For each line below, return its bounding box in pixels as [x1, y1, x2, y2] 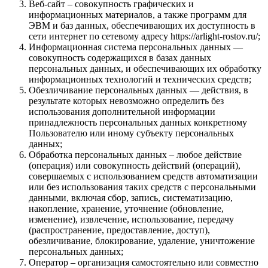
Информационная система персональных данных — [29, 41, 243, 52]
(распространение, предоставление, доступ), [29, 224, 210, 235]
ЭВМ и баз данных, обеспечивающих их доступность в [29, 20, 255, 31]
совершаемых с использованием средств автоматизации [29, 170, 258, 181]
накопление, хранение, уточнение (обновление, [29, 203, 224, 214]
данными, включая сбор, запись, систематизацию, [29, 192, 233, 203]
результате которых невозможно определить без [29, 95, 224, 106]
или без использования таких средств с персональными [29, 181, 256, 192]
